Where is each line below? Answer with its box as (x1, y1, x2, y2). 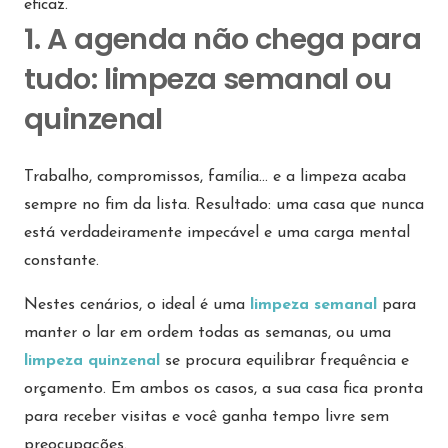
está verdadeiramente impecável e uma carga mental (24, 225, 410, 242)
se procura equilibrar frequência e (160, 353, 409, 370)
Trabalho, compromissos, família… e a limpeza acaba (24, 169, 406, 186)
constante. (24, 253, 99, 270)
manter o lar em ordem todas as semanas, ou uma (24, 325, 391, 342)
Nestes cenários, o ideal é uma (24, 297, 250, 314)
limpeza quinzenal (24, 353, 160, 370)
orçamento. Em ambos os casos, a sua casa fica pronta (24, 381, 423, 398)
